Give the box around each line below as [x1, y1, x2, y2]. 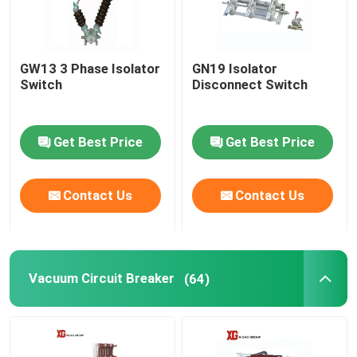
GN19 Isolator [192, 61, 278, 76]
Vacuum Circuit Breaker [28, 270, 175, 287]
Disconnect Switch [192, 76, 308, 92]
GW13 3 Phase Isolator [20, 61, 161, 76]
